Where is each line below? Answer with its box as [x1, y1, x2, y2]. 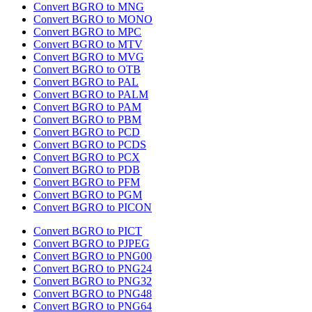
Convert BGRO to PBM [33, 114, 141, 126]
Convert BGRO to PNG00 [33, 250, 152, 263]
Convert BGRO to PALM [33, 88, 148, 101]
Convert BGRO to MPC [33, 26, 141, 38]
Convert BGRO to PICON [33, 201, 152, 214]
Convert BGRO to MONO [33, 13, 153, 26]
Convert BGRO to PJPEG [33, 237, 150, 250]
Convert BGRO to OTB [33, 63, 141, 76]
